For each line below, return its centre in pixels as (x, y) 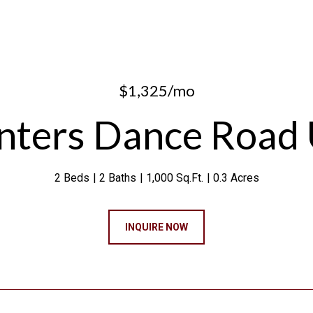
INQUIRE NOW (156, 227)
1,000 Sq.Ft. (174, 178)
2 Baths (117, 178)
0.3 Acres (236, 178)
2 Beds (72, 178)
